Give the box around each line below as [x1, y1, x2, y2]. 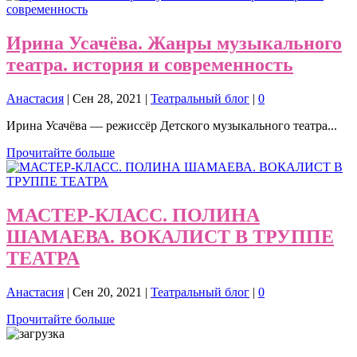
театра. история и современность [6, 53, 293, 75]
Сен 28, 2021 [73, 91, 142, 105]
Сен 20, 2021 [73, 284, 142, 299]
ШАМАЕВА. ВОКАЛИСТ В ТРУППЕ [6, 226, 334, 247]
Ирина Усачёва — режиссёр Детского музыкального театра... [6, 118, 337, 132]
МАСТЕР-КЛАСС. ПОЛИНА [6, 204, 260, 226]
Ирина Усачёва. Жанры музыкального [6, 32, 342, 53]
